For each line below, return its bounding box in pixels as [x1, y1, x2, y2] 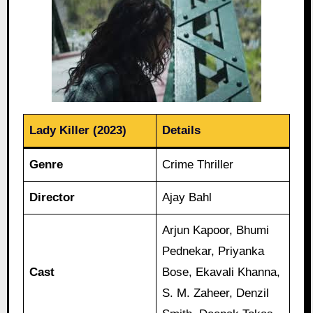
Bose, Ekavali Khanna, [162, 265, 281, 279]
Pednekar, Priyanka [162, 244, 265, 258]
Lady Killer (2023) [29, 123, 127, 137]
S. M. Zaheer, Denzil [162, 286, 270, 300]
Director [29, 190, 75, 204]
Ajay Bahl [162, 190, 212, 204]
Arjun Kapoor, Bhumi [162, 223, 270, 237]
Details [162, 123, 201, 137]
